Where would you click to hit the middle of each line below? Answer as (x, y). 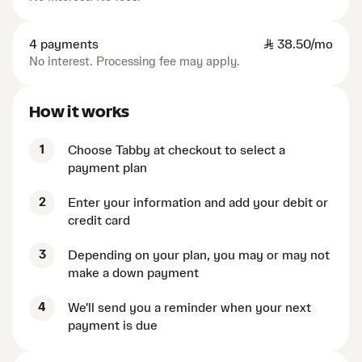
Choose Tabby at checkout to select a (177, 151)
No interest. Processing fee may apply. (135, 62)
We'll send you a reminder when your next (189, 308)
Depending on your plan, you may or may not (199, 256)
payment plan (107, 168)
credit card (99, 221)
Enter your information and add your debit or (198, 203)
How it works (80, 112)
